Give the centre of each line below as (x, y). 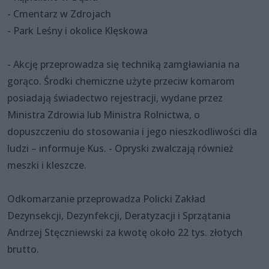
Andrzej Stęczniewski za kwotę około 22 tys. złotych (125, 233)
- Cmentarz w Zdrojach (60, 14)
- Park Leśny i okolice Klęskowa (77, 31)
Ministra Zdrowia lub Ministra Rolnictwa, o (104, 115)
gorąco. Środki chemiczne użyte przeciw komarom (121, 81)
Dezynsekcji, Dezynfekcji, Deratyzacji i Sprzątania (119, 216)
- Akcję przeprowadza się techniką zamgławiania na (123, 65)
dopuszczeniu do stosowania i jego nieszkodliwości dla (132, 132)
